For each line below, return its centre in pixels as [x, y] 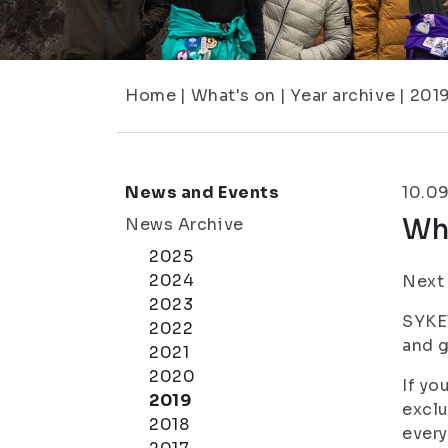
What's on [233, 95]
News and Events [202, 192]
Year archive [343, 95]
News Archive [184, 224]
